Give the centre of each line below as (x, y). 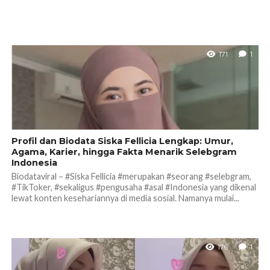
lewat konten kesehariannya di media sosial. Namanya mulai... (125, 198)
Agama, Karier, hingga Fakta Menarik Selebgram (124, 152)
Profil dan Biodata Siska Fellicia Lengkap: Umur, (122, 141)
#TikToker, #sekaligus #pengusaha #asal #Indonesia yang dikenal (133, 187)
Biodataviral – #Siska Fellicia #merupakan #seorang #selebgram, (131, 176)
